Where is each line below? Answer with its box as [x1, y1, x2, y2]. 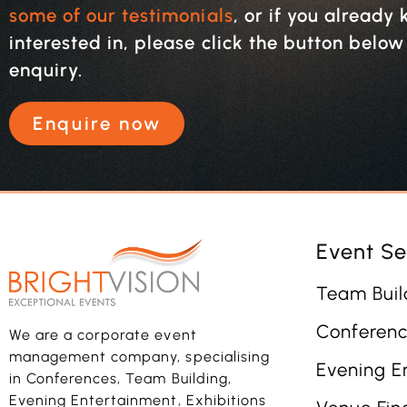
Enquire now [33, 113, 162, 135]
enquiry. [9, 58, 84, 81]
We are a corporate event [9, 326, 197, 343]
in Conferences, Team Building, [9, 370, 232, 387]
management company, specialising [9, 348, 270, 365]
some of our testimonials [9, 4, 233, 26]
